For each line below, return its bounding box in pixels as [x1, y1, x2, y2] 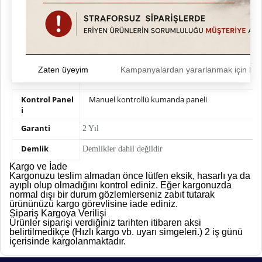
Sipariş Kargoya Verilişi [9, 208, 106, 218]
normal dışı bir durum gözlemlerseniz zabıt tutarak [9, 189, 215, 199]
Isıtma [20, 67, 45, 78]
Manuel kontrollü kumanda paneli [88, 94, 207, 105]
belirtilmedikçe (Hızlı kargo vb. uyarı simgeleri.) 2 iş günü [9, 227, 243, 237]
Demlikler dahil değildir [80, 144, 163, 153]
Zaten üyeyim [38, 65, 88, 74]
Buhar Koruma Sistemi [88, 68, 167, 78]
